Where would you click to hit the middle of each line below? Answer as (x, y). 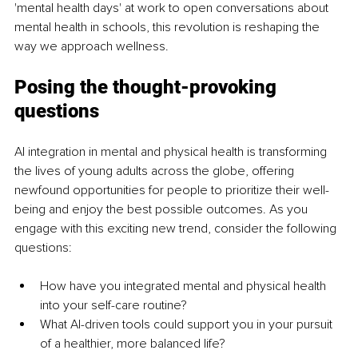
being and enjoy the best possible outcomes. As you (163, 209)
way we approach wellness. (91, 46)
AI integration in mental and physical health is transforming (172, 151)
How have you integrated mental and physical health (185, 286)
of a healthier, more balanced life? (133, 343)
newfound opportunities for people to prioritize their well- (172, 190)
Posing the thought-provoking (148, 87)
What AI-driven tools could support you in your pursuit (188, 324)
